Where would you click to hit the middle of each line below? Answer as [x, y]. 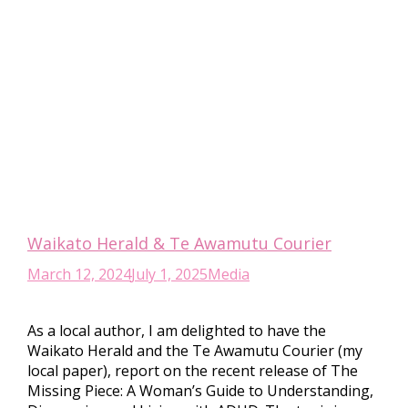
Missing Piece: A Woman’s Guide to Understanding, [200, 391]
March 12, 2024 [79, 274]
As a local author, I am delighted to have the [177, 331]
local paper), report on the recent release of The [193, 371]
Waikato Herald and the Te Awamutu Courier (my [195, 351]
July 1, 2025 [169, 274]
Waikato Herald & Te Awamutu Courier [179, 243]
